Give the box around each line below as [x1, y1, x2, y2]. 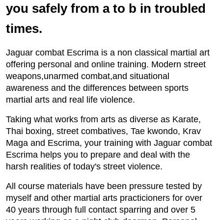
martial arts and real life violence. [6, 95, 135, 105]
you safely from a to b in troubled [6, 1, 206, 16]
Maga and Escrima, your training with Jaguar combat [6, 138, 212, 148]
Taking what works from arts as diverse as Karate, [6, 114, 201, 124]
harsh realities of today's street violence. [6, 162, 163, 171]
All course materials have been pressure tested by [6, 181, 202, 191]
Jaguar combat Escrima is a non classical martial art [6, 48, 210, 57]
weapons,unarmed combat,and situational [6, 71, 169, 81]
